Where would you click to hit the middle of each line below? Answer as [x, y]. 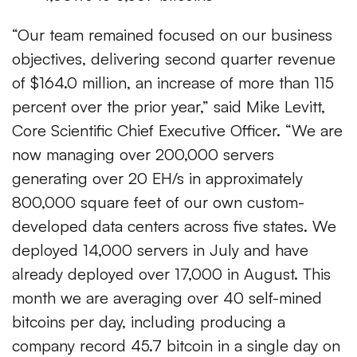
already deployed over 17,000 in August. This [171, 274]
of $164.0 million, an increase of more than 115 [173, 83]
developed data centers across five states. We [174, 226]
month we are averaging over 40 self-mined [167, 298]
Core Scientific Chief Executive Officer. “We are [177, 131]
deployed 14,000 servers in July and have [160, 250]
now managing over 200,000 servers [143, 155]
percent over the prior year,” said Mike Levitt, [169, 107]
